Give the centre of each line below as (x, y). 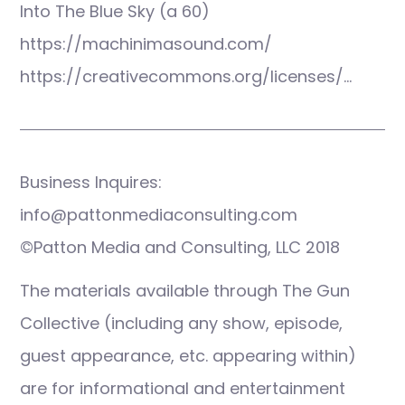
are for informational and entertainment (183, 388)
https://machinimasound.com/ (146, 44)
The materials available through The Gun (185, 291)
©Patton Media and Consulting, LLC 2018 (180, 247)
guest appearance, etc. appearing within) (188, 356)
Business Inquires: (91, 182)
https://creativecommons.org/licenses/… (186, 76)
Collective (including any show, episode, (181, 323)
